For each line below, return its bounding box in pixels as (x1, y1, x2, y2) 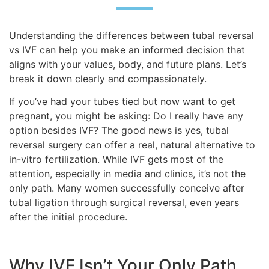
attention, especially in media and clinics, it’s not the (9, 168, 246, 180)
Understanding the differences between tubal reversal (9, 29, 254, 41)
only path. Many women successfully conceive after (9, 182, 244, 195)
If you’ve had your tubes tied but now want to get (9, 95, 235, 108)
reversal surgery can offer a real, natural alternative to (9, 139, 255, 151)
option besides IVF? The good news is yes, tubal (9, 124, 229, 137)
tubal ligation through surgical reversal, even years (9, 196, 239, 209)
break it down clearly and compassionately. (9, 72, 207, 85)
